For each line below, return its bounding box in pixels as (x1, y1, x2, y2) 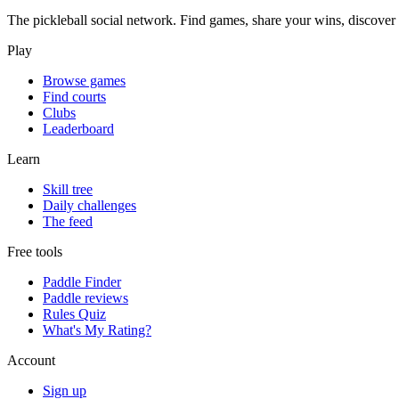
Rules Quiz (43, 305, 106, 322)
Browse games (43, 72, 126, 88)
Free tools (7, 243, 62, 259)
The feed (43, 213, 93, 229)
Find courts (43, 88, 106, 104)
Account (7, 352, 55, 368)
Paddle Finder (43, 273, 121, 289)
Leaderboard (43, 120, 114, 136)
